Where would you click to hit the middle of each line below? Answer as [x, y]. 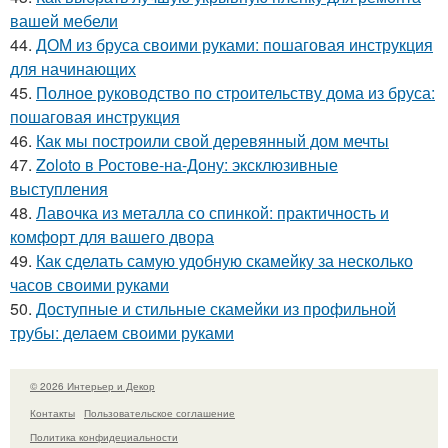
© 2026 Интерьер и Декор [92, 386]
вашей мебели [64, 21]
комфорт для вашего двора [112, 237]
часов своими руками [89, 285]
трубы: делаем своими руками [122, 333]
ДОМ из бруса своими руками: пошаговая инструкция [234, 45]
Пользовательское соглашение [159, 412]
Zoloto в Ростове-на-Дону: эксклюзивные [187, 165]
